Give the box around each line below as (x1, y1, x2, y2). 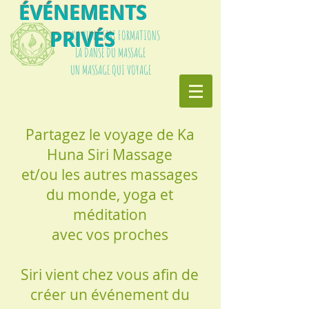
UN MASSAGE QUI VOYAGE (70, 62, 151, 77)
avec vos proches (51, 225, 168, 244)
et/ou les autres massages (21, 165, 198, 184)
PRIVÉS (50, 26, 115, 53)
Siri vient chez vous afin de (21, 265, 199, 284)
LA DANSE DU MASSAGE (75, 45, 146, 60)
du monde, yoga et (46, 185, 173, 204)
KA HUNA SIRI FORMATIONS (61, 28, 160, 43)
